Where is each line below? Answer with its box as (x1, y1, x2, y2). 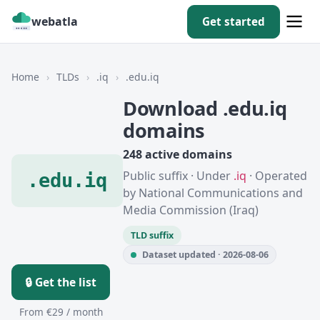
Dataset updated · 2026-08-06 (142, 249, 269, 261)
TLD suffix (131, 229, 174, 241)
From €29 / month (19, 305, 103, 319)
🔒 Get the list (25, 274, 96, 290)
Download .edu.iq (123, 95, 287, 121)
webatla (31, 14, 78, 29)
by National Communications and (123, 185, 303, 201)
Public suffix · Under (123, 168, 234, 184)
